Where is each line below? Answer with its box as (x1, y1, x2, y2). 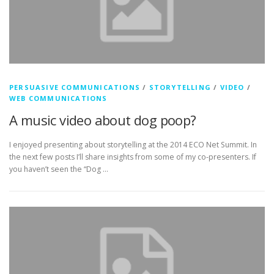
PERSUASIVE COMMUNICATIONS (9, 83, 140, 92)
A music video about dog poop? (9, 111, 196, 130)
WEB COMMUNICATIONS (9, 94, 108, 103)
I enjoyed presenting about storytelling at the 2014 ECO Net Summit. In (9, 139, 257, 150)
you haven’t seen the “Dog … (9, 163, 108, 174)
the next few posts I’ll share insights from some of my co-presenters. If (9, 151, 256, 162)
